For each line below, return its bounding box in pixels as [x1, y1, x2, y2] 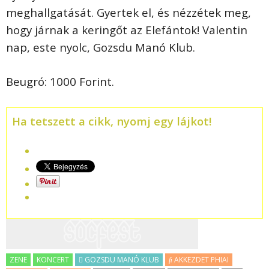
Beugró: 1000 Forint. [6, 73, 114, 89]
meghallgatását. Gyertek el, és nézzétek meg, [6, 4, 251, 20]
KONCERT [37, 254, 69, 265]
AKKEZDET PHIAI [172, 254, 229, 265]
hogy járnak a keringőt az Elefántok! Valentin [6, 22, 247, 37]
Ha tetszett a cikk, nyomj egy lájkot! [12, 113, 211, 128]
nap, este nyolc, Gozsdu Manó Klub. [6, 39, 195, 55]
